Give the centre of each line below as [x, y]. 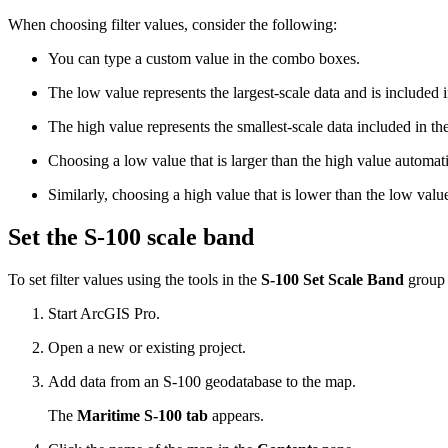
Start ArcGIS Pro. [104, 313]
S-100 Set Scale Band [332, 279]
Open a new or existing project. [147, 347]
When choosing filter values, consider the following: [172, 25]
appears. [236, 415]
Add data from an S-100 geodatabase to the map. [202, 381]
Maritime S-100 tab [142, 415]
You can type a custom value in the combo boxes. [204, 59]
